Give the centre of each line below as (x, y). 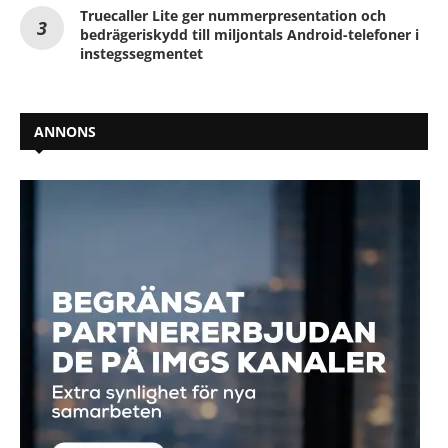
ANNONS (65, 131)
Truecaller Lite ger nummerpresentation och (233, 15)
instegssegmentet (141, 53)
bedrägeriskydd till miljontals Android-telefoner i (249, 34)
